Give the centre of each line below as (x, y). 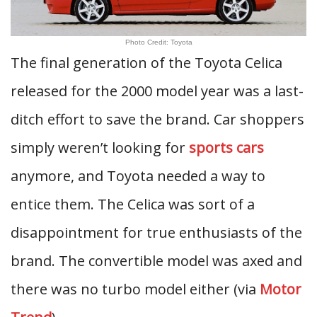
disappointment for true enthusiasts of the (156, 232)
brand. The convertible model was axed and (156, 261)
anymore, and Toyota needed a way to (138, 176)
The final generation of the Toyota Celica (146, 63)
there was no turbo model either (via (135, 289)
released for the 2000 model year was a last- (157, 91)
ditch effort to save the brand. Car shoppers (157, 119)
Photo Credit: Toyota (158, 42)
